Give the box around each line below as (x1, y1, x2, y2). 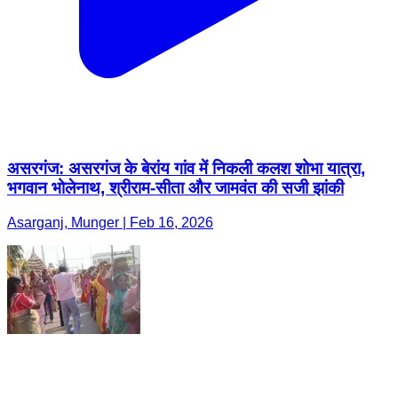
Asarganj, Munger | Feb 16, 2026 (7, 214, 213, 230)
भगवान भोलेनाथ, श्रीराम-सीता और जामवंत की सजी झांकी (7, 179, 344, 198)
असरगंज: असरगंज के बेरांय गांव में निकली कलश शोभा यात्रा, (7, 159, 365, 179)
